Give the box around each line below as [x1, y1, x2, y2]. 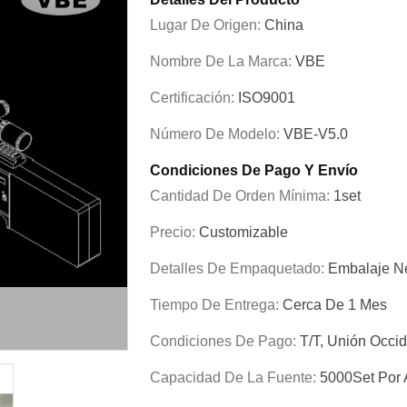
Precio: [150, 224, 199, 240]
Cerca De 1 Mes [283, 297, 387, 313]
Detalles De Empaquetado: [150, 261, 328, 276]
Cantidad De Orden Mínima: [150, 188, 333, 203]
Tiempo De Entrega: [150, 297, 283, 313]
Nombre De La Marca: [150, 54, 295, 69]
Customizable [199, 224, 288, 240]
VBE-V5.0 [283, 126, 348, 142]
